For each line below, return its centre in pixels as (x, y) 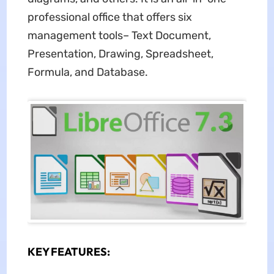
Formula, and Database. (87, 72)
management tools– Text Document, (119, 36)
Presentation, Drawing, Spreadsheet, (120, 54)
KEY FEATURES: (68, 252)
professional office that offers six (109, 17)
